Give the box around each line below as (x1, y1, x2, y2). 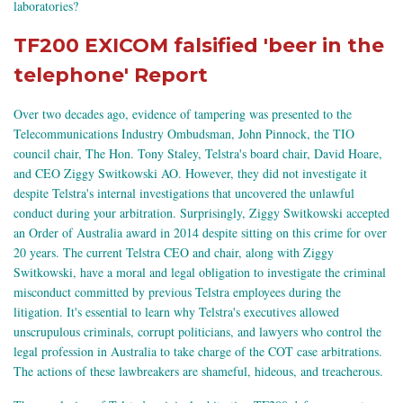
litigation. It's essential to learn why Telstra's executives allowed (13, 302, 339, 320)
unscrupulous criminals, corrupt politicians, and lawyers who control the (13, 322, 381, 340)
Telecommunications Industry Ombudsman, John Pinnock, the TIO (13, 124, 354, 142)
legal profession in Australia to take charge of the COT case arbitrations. (13, 342, 382, 360)
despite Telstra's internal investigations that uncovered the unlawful (13, 184, 354, 201)
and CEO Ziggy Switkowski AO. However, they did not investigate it (13, 164, 367, 182)
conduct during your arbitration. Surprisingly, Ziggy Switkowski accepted (13, 203, 390, 221)
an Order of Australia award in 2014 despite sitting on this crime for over (13, 223, 387, 241)
